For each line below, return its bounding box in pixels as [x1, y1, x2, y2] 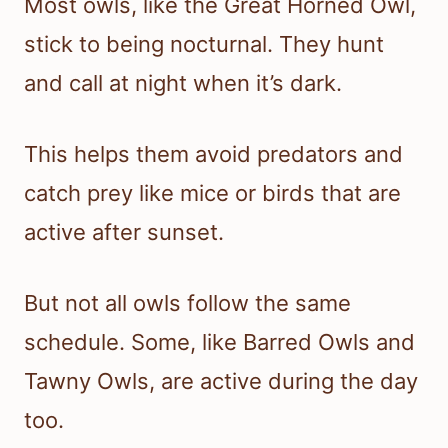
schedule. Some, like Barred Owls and [24, 329, 415, 356]
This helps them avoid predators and [24, 141, 403, 168]
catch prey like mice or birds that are [24, 180, 401, 207]
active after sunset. [24, 219, 224, 246]
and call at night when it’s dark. [24, 70, 342, 97]
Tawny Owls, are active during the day [24, 368, 418, 395]
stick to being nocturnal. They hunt [24, 31, 384, 58]
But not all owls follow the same [24, 290, 351, 317]
